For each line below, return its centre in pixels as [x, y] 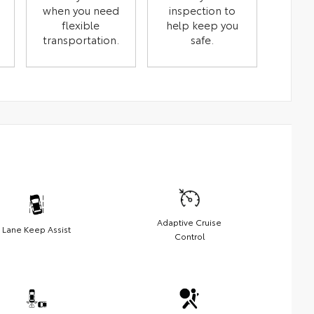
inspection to [202, 9]
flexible [81, 24]
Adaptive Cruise [189, 221]
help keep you [202, 24]
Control [189, 235]
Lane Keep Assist [36, 228]
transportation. [81, 39]
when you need [81, 9]
